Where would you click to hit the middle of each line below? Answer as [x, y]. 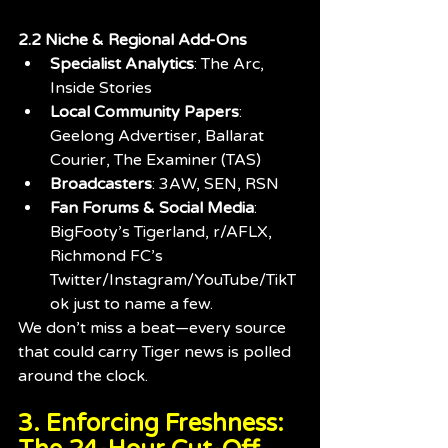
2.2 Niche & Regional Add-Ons [132, 39]
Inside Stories [101, 87]
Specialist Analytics [122, 63]
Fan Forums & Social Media [152, 207]
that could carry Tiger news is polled [156, 351]
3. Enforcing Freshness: [154, 423]
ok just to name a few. [133, 303]
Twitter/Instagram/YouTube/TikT [173, 279]
